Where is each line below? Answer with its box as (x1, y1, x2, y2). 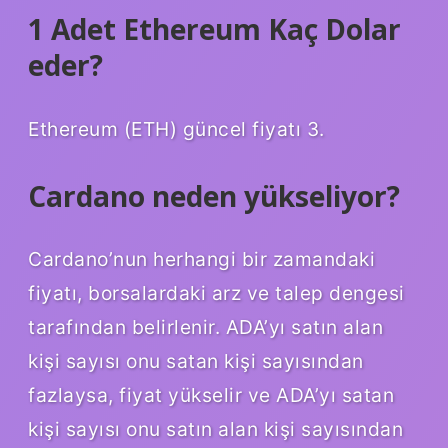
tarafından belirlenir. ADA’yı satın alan (28, 315, 383, 340)
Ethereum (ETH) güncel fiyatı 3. (28, 116, 325, 141)
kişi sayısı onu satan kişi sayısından (28, 349, 364, 374)
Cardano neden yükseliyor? (28, 176, 400, 215)
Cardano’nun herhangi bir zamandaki (28, 247, 375, 272)
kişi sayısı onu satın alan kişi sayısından (28, 417, 403, 442)
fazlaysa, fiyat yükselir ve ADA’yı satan (28, 383, 394, 408)
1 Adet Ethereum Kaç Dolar (28, 9, 401, 48)
